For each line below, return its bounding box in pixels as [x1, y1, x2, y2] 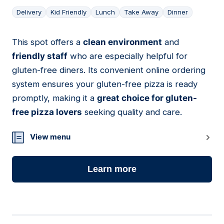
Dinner [167, 8, 188, 16]
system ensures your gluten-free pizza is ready [12, 79, 197, 89]
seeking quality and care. [82, 107, 182, 117]
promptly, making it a [12, 93, 97, 103]
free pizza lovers [12, 107, 82, 117]
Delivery [16, 8, 41, 16]
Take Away [124, 8, 158, 16]
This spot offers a [12, 37, 83, 47]
